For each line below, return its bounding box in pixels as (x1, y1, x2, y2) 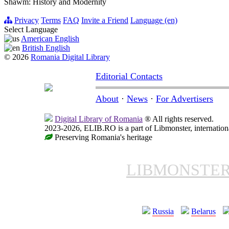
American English (21, 34, 79, 43)
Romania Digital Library (31, 53, 110, 62)
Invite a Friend (81, 16, 128, 25)
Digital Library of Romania (55, 114, 143, 124)
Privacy (14, 16, 39, 25)
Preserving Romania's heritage (53, 133, 152, 142)
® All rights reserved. (143, 114, 214, 124)
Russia (152, 207, 174, 216)
